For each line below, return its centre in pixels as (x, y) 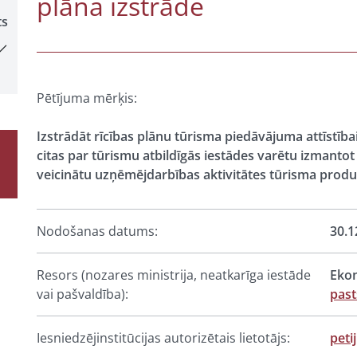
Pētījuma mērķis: (87, 98)
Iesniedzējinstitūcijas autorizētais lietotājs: (163, 338)
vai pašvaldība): (82, 294)
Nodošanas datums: (97, 231)
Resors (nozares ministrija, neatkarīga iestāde (174, 275)
